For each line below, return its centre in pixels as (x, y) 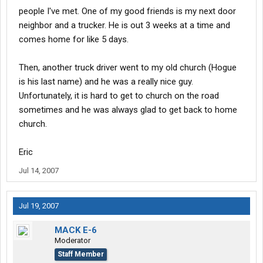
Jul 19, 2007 (39, 206)
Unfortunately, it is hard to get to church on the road (119, 96)
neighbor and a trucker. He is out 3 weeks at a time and (124, 26)
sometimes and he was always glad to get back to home (128, 110)
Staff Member (81, 254)
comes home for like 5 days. (74, 40)
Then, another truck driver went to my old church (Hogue (128, 68)
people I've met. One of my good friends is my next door (127, 11)
